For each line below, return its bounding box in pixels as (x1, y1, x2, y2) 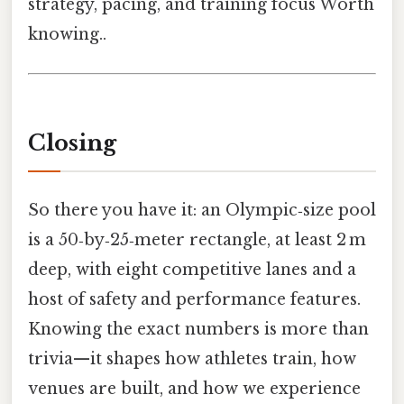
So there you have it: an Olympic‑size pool (28, 200, 376, 221)
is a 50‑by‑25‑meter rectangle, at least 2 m (28, 230, 366, 251)
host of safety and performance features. (28, 289, 361, 310)
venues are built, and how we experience (28, 379, 361, 399)
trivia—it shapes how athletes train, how (28, 349, 356, 370)
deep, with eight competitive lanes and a (28, 260, 356, 280)
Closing (28, 130, 116, 157)
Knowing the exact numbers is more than (28, 319, 369, 340)
